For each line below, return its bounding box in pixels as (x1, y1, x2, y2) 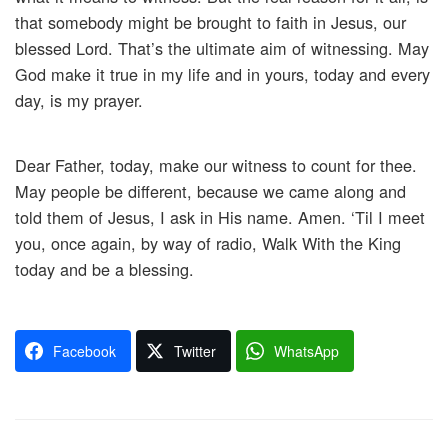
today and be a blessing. (15, 257, 194, 282)
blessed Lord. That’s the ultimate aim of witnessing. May (15, 36, 429, 61)
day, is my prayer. (15, 88, 143, 113)
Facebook (53, 340, 116, 361)
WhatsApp (274, 340, 339, 361)
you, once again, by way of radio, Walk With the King (15, 231, 401, 256)
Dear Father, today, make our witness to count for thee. (15, 153, 417, 178)
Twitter (174, 340, 216, 361)
